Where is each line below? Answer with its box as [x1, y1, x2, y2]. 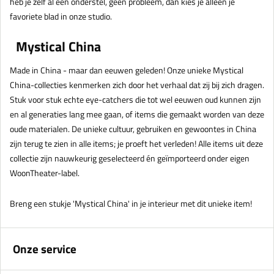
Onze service [13, 240, 76, 258]
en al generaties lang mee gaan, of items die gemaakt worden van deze [10, 108, 264, 121]
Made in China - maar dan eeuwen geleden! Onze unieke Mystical [10, 64, 243, 77]
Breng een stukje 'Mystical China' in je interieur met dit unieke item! [10, 197, 252, 210]
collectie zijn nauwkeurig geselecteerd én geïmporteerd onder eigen [10, 152, 250, 165]
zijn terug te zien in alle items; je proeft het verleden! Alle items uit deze [10, 137, 263, 150]
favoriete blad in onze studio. [10, 10, 112, 23]
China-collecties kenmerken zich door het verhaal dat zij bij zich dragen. [10, 78, 264, 92]
